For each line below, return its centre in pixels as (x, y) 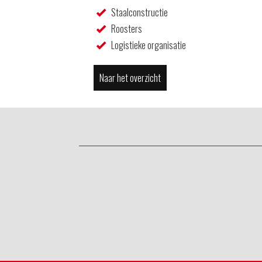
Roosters (126, 28)
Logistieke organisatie (148, 45)
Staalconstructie (139, 12)
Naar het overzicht (130, 77)
